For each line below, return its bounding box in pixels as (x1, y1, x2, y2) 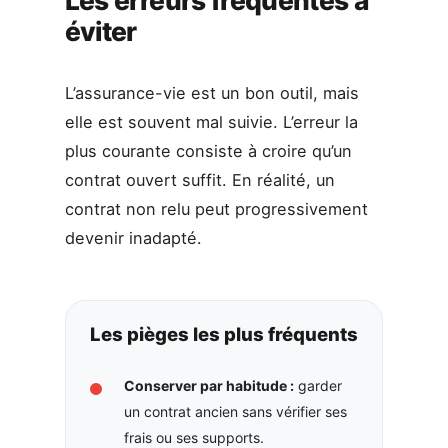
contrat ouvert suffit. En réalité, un (64, 170, 335, 191)
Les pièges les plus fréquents (89, 322, 358, 345)
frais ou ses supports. (123, 428, 264, 446)
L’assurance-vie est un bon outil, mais (64, 83, 359, 104)
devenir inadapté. (64, 228, 202, 249)
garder (293, 376, 342, 394)
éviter (64, 15, 137, 48)
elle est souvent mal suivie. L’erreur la (64, 112, 358, 133)
